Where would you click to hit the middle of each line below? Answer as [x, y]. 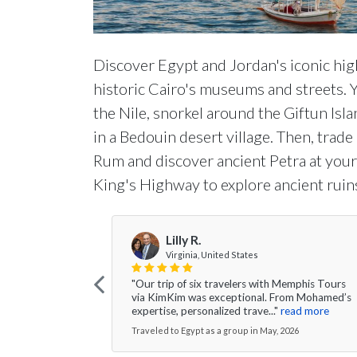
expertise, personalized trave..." [205, 310]
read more [305, 310]
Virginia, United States [212, 254]
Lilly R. [184, 239]
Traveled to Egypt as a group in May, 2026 [215, 330]
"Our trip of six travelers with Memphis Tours [239, 283]
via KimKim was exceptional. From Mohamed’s [241, 297]
